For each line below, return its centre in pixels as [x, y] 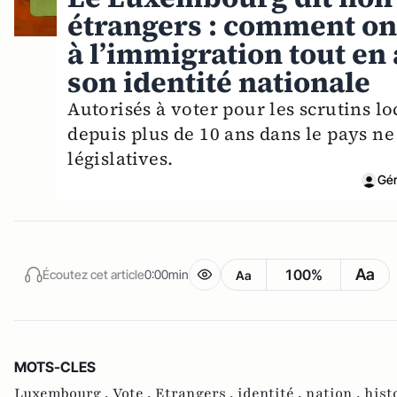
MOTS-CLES [55, 367]
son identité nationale [219, 83]
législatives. [121, 159]
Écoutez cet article [93, 274]
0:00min [167, 274]
